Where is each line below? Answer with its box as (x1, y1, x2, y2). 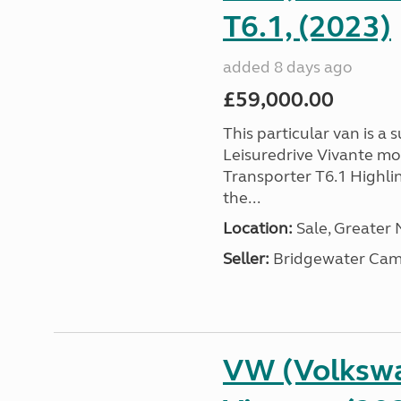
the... (222, 188, 260, 208)
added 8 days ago (222, 57, 353, 77)
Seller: (222, 249, 269, 269)
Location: (222, 218, 293, 238)
